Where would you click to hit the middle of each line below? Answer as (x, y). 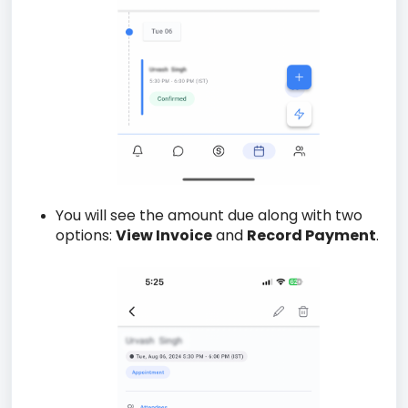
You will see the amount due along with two (209, 216)
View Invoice (164, 236)
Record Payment (311, 236)
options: (86, 236)
